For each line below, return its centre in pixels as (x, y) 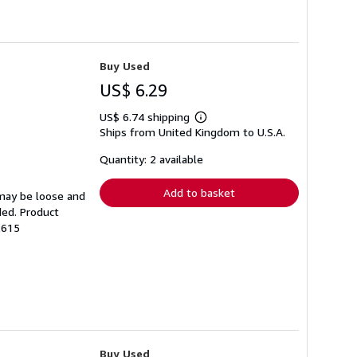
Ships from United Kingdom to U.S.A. (192, 131)
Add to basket (199, 192)
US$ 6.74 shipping (146, 116)
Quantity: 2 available (151, 159)
